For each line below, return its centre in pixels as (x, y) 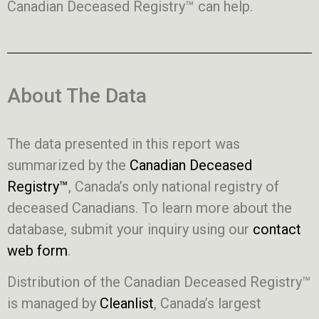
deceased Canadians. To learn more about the (150, 208)
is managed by (52, 304)
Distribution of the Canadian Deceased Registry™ (159, 282)
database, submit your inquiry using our (130, 229)
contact (277, 229)
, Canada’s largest (208, 304)
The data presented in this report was (124, 143)
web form (37, 250)
